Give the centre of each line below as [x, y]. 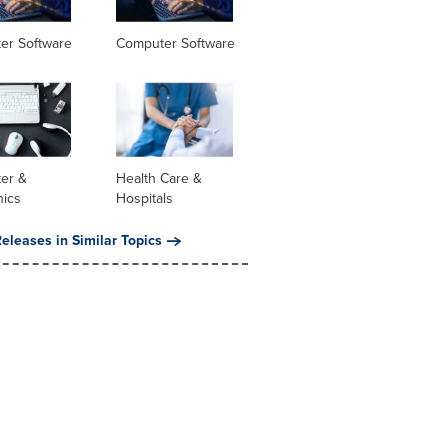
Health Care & [158, 179]
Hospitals [144, 199]
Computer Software [175, 43]
